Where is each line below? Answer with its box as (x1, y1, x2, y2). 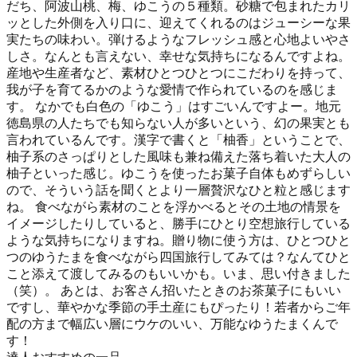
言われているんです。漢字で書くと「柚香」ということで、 (6, 132, 351, 147)
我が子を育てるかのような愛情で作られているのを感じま (6, 82, 338, 96)
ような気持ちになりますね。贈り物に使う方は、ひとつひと (6, 233, 351, 247)
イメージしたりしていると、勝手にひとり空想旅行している (6, 216, 351, 230)
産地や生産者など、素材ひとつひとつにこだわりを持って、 (6, 65, 351, 80)
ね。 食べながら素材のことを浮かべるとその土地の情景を (6, 199, 341, 214)
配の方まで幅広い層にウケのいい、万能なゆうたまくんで (6, 316, 338, 331)
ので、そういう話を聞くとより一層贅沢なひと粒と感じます (6, 182, 351, 197)
